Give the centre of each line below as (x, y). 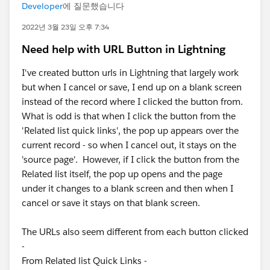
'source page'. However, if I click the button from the (130, 159)
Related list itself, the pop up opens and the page (122, 174)
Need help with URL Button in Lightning (124, 49)
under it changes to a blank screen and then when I (127, 188)
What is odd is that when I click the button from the (129, 116)
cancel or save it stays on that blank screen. (112, 203)
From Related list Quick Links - (84, 261)
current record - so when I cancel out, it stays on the (129, 145)
